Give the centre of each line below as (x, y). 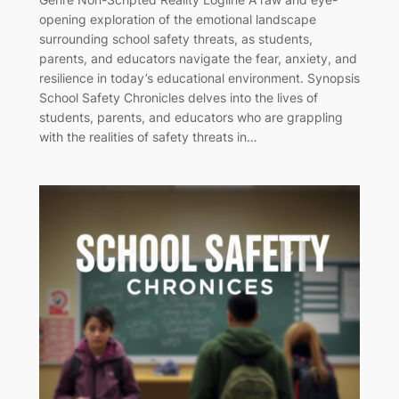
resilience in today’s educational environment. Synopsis (199, 77)
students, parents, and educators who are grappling (191, 117)
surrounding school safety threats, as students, (175, 38)
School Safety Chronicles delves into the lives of (178, 97)
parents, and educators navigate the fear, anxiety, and (198, 58)
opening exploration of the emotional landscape (177, 19)
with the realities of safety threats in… (148, 136)
